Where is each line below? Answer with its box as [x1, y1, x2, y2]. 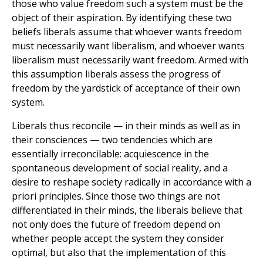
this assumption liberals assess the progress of [12, 68, 221, 81]
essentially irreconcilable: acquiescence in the [12, 147, 209, 161]
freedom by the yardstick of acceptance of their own [12, 82, 240, 95]
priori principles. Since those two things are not [12, 190, 220, 203]
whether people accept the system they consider [12, 232, 224, 245]
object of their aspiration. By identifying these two [12, 11, 232, 25]
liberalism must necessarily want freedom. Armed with [12, 53, 248, 67]
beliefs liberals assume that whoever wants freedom [12, 25, 242, 39]
